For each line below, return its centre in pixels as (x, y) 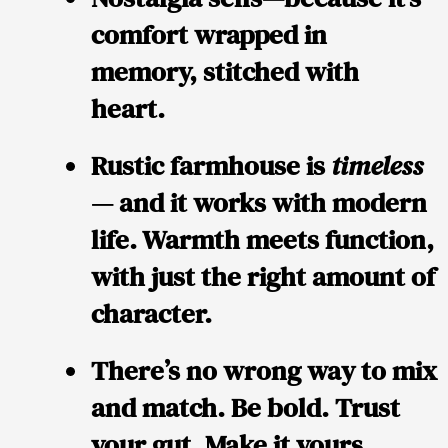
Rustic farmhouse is (211, 166)
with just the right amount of (263, 277)
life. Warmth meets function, (262, 240)
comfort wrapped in (209, 35)
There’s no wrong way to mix (264, 371)
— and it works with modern (259, 203)
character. (151, 314)
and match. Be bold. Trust (245, 408)
